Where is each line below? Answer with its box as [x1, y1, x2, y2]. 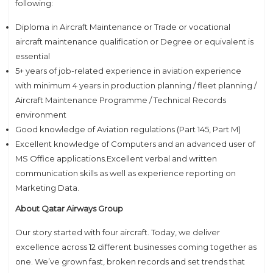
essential [15, 51, 50, 61]
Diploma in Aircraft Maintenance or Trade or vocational [15, 21, 230, 32]
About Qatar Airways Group [15, 203, 123, 213]
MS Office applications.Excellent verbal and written [15, 153, 217, 163]
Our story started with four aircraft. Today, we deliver [15, 227, 220, 237]
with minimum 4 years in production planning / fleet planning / [15, 80, 257, 90]
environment [15, 109, 66, 119]
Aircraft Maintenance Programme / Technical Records [15, 94, 226, 105]
